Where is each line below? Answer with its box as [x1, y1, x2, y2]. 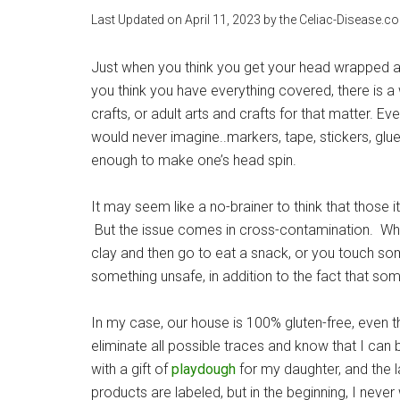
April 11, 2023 [185, 12, 261, 27]
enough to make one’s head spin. [91, 152, 296, 169]
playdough [171, 361, 236, 378]
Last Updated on [91, 12, 185, 27]
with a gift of [91, 361, 171, 378]
